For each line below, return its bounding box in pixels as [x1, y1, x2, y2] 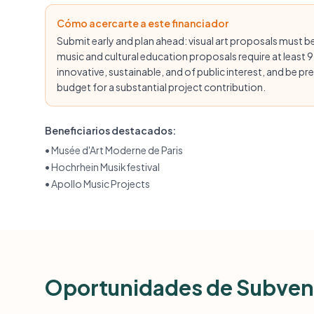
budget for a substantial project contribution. [57, 81, 266, 93]
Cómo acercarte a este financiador [57, 17, 228, 29]
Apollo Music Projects [51, 177, 150, 190]
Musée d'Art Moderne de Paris [51, 144, 183, 156]
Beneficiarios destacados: [45, 124, 176, 137]
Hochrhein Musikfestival [51, 161, 160, 173]
